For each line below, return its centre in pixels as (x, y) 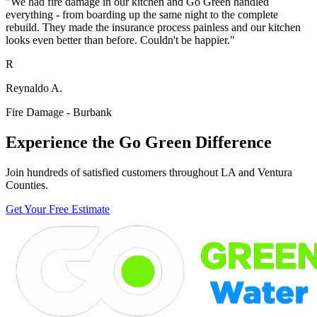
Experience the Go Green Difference (139, 143)
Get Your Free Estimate (58, 209)
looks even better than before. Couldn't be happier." (120, 40)
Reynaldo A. (34, 88)
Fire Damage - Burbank (59, 113)
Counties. (27, 185)
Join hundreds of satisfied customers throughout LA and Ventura (149, 173)
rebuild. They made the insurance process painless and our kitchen (153, 28)
